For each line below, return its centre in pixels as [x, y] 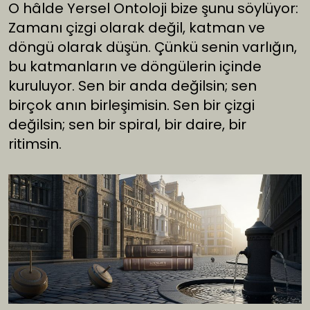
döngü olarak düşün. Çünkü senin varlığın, [153, 47]
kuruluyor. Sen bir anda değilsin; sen [133, 86]
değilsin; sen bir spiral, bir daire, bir [127, 125]
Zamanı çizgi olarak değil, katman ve [137, 28]
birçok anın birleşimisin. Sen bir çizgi [131, 106]
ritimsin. [35, 144]
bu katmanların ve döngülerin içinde [135, 67]
